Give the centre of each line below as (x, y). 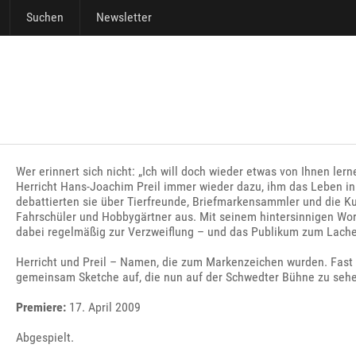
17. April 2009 (104, 307)
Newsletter (124, 17)
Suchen (45, 17)
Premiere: (41, 307)
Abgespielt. (45, 337)
